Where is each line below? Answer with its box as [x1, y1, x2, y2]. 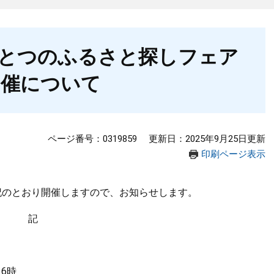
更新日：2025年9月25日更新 [149, 133, 265, 144]
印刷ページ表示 [201, 149, 265, 160]
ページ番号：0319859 [48, 133, 137, 144]
